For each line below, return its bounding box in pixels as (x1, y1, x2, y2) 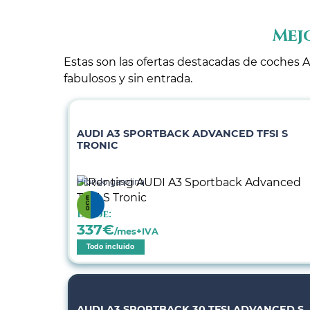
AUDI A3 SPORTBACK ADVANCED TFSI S (76, 127, 288, 140)
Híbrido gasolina (76, 176, 145, 187)
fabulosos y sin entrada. (64, 71, 192, 85)
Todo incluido (86, 242, 135, 250)
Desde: (76, 207, 111, 221)
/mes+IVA (113, 226, 158, 237)
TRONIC (76, 138, 118, 152)
